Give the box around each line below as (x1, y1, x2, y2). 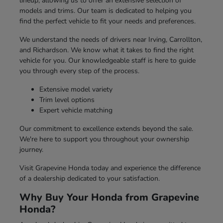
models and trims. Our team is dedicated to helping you (19, 5, 192, 15)
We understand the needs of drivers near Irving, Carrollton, (19, 34, 202, 44)
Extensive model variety (39, 84, 112, 94)
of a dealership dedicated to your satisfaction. (19, 173, 160, 183)
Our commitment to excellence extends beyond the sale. (19, 123, 193, 133)
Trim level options (39, 95, 95, 105)
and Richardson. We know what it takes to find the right (19, 45, 194, 55)
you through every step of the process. (19, 66, 139, 76)
